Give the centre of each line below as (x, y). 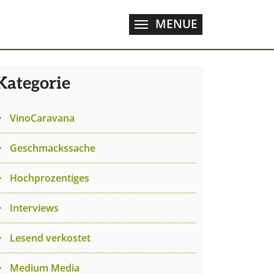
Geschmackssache (53, 148)
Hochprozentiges (50, 178)
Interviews (34, 208)
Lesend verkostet (50, 238)
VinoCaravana (42, 118)
